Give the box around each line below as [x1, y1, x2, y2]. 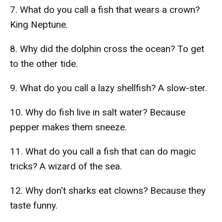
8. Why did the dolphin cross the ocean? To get [10, 43, 204, 55]
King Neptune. [10, 19, 68, 30]
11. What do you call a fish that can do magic [10, 146, 196, 157]
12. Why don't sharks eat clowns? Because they [10, 185, 206, 196]
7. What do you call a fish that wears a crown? [10, 4, 200, 15]
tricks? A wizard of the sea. [10, 161, 122, 172]
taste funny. [10, 200, 57, 211]
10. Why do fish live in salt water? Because [10, 107, 185, 118]
